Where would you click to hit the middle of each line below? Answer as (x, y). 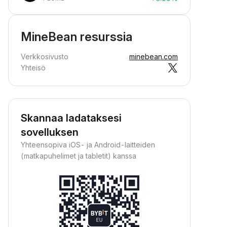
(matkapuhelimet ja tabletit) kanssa (79, 156)
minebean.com (154, 56)
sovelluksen (50, 132)
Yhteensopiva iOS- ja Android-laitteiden (88, 145)
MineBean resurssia (77, 37)
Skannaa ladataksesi (71, 118)
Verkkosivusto (45, 56)
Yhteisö (33, 68)
